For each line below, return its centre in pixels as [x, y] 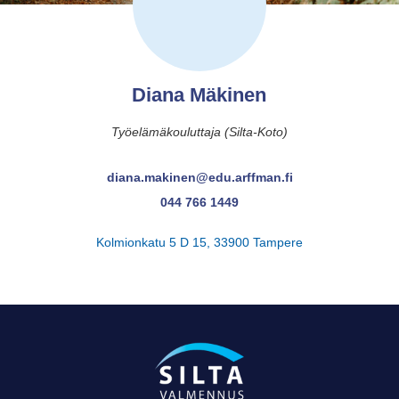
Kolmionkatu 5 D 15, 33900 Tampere [199, 242]
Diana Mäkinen [199, 95]
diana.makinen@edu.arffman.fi [199, 177]
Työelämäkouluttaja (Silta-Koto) [199, 132]
